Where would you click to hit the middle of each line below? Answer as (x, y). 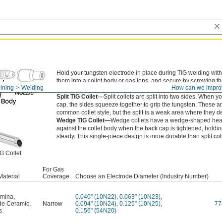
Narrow (53, 204)
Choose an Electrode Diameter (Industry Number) (142, 176)
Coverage (56, 176)
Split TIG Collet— (80, 97)
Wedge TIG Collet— (83, 120)
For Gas (53, 169)
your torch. (71, 89)
